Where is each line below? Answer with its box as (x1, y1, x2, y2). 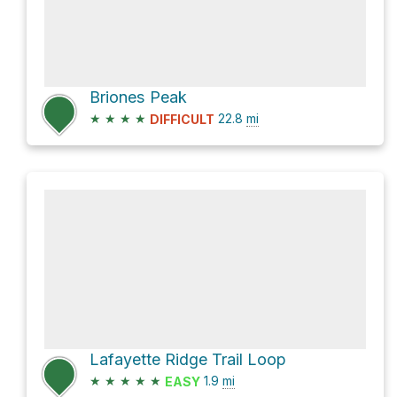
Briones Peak (90, 87, 187, 106)
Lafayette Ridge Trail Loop (90, 349, 286, 369)
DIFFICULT (150, 111, 214, 127)
